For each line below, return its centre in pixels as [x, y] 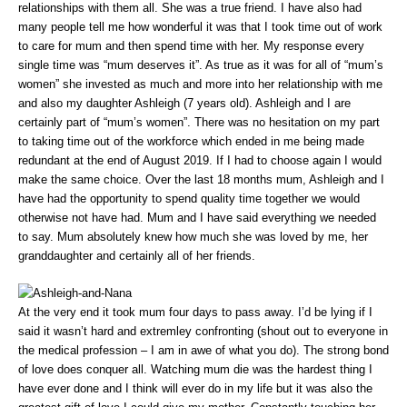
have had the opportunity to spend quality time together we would [189, 198]
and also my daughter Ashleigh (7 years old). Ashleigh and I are [184, 103]
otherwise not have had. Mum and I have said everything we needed [197, 217]
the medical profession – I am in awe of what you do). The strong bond [203, 351]
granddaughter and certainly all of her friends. [137, 255]
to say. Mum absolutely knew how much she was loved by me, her [193, 236]
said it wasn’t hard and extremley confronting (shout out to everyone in [203, 332]
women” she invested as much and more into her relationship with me [200, 84]
